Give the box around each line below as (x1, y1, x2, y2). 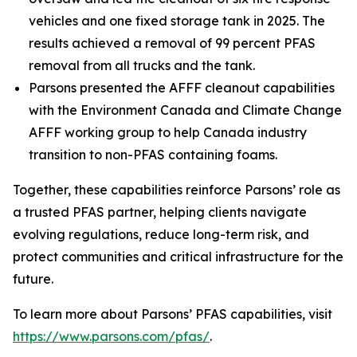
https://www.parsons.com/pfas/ (13, 328, 210, 345)
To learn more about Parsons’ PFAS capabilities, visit (13, 306, 332, 323)
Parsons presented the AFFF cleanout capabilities (29, 80, 335, 96)
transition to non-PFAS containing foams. (29, 147, 277, 163)
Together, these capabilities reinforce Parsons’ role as (13, 182, 340, 198)
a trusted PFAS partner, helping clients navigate (13, 204, 307, 221)
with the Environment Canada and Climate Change (29, 102, 342, 119)
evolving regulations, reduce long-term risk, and (13, 226, 309, 243)
